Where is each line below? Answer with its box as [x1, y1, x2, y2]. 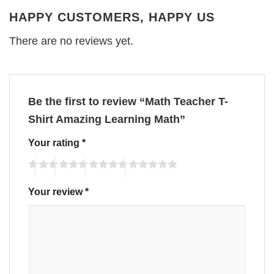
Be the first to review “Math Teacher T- [28, 95, 228, 108]
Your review [28, 186, 85, 198]
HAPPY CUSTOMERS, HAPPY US [9, 10, 215, 24]
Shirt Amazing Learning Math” [28, 113, 188, 125]
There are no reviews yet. [9, 34, 133, 47]
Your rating [28, 136, 82, 148]
